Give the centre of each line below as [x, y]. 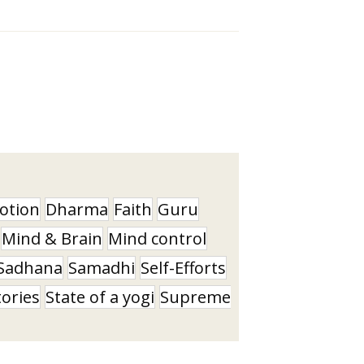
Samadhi [102, 267]
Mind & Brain [52, 238]
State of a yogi [100, 297]
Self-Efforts [183, 267]
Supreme [195, 297]
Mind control [157, 238]
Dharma [77, 209]
